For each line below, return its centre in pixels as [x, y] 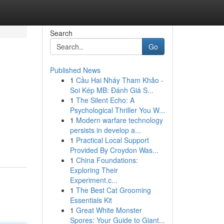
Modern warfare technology [119, 120]
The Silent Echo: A [105, 100]
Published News [75, 70]
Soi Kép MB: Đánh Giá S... [111, 90]
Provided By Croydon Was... [114, 150]
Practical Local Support [112, 140]
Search [61, 33]
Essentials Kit [91, 200]
